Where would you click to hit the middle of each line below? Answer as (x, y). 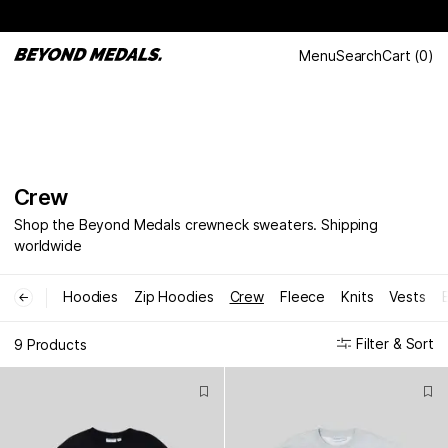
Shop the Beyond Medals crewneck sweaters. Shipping (196, 224)
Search (359, 55)
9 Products (50, 344)
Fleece (302, 296)
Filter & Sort (394, 343)
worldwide (48, 245)
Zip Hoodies (174, 296)
